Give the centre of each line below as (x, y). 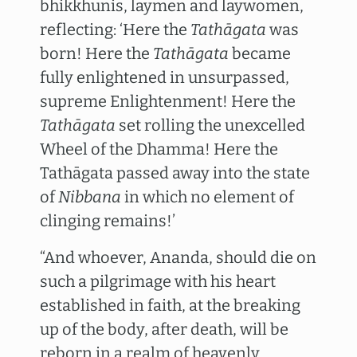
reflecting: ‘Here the (115, 29)
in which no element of (208, 197)
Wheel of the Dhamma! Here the (159, 149)
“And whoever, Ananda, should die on (178, 257)
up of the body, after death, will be (164, 329)
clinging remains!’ (108, 221)
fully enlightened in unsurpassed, (165, 77)
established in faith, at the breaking (170, 305)
